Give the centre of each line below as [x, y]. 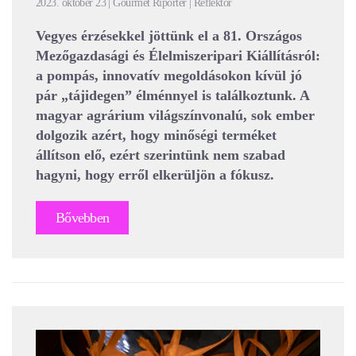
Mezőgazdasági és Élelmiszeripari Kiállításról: [178, 56]
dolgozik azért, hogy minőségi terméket [156, 135]
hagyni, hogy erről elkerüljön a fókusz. [155, 175]
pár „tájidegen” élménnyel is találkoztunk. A [172, 96]
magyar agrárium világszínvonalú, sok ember [175, 116]
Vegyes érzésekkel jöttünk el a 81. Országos [169, 36]
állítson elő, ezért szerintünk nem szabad [161, 155]
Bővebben [83, 218]
